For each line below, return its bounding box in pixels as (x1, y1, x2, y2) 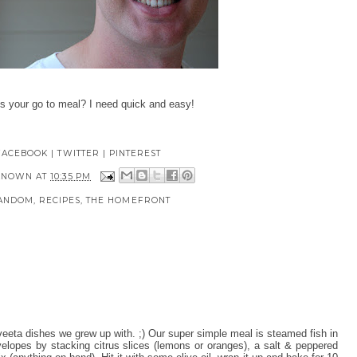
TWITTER (57, 147, 100, 159)
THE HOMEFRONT (86, 194, 171, 206)
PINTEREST (108, 147, 162, 159)
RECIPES (38, 194, 81, 206)
